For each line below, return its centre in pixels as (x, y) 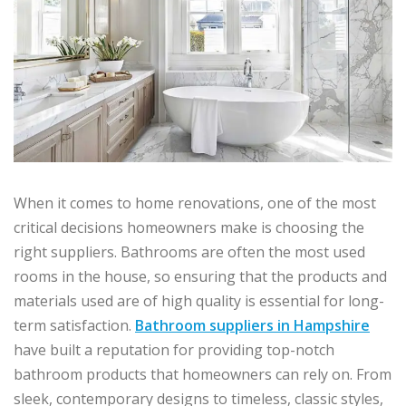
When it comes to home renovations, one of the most (195, 203)
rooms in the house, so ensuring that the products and (200, 277)
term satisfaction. (74, 326)
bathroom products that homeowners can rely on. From (203, 375)
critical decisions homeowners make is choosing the (189, 228)
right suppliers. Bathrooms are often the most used (189, 252)
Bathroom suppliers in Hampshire (252, 326)
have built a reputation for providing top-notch (174, 350)
